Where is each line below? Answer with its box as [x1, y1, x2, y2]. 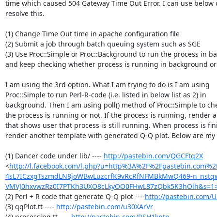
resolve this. [5, 8, 45, 18]
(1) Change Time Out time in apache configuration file [5, 29, 180, 38]
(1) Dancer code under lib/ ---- [5, 151, 104, 160]
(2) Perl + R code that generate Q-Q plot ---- [5, 191, 145, 201]
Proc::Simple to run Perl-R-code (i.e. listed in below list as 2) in [5, 90, 206, 99]
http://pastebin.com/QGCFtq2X [103, 151, 203, 160]
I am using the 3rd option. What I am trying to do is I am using [5, 79, 210, 89]
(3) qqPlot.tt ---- [5, 201, 56, 211]
